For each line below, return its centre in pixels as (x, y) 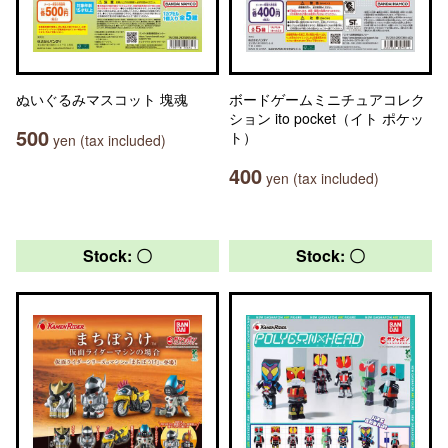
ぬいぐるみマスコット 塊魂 (102, 99)
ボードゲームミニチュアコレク (327, 99)
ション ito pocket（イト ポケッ (326, 118)
